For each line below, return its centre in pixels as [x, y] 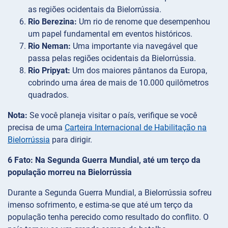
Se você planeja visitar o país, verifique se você [112, 116]
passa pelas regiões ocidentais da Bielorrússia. [112, 59]
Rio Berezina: [52, 22]
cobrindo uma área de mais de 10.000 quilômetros [118, 83]
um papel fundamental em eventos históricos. [110, 34]
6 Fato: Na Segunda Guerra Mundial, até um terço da [104, 160]
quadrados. [48, 95]
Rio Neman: [49, 46]
